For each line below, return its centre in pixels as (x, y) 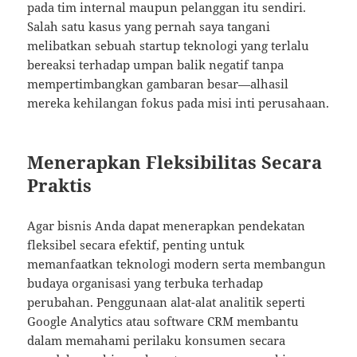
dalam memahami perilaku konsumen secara (157, 341)
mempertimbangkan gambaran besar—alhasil (158, 84)
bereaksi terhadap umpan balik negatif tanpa (156, 65)
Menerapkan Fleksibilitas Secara (175, 162)
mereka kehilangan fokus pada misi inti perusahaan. (178, 103)
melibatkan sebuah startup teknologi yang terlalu (169, 46)
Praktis (60, 185)
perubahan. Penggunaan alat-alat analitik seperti (167, 302)
